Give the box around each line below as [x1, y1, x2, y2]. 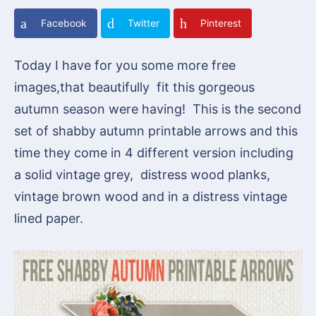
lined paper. [14, 211, 83, 226]
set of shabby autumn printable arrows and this [14, 123, 298, 138]
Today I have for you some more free [14, 58, 236, 73]
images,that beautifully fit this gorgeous [14, 80, 255, 95]
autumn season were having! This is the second [14, 102, 301, 116]
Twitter [128, 17, 159, 29]
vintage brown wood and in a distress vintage [14, 189, 287, 204]
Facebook [41, 17, 87, 29]
